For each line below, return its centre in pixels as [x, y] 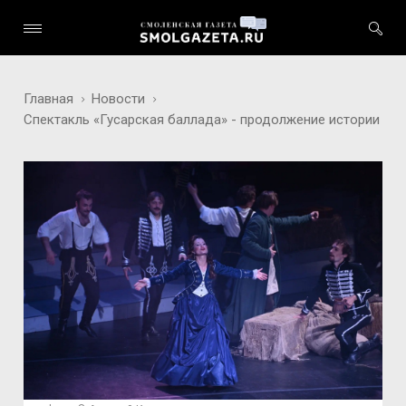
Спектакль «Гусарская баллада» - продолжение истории [202, 120]
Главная [49, 99]
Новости [119, 99]
